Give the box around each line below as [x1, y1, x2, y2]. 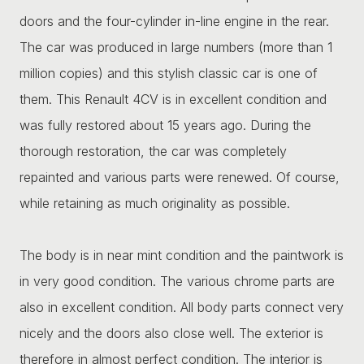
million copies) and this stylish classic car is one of [19, 64, 318, 81]
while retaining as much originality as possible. [19, 194, 290, 211]
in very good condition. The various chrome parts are [19, 272, 335, 289]
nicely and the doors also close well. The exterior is [19, 324, 323, 341]
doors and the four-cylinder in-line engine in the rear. [19, 12, 329, 29]
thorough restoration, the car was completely [19, 142, 287, 159]
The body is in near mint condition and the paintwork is [19, 246, 344, 263]
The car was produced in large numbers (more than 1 [19, 38, 332, 55]
